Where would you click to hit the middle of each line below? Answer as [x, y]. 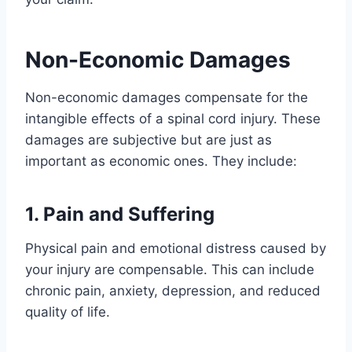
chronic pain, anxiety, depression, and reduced [173, 290]
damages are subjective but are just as [148, 139]
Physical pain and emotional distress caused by [176, 248]
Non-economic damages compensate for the [167, 97]
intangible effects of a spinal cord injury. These [173, 118]
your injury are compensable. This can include [170, 269]
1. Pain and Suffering [120, 214]
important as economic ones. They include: [161, 161]
